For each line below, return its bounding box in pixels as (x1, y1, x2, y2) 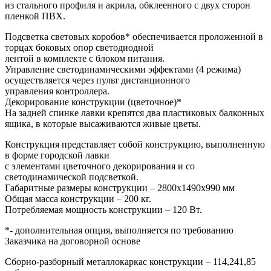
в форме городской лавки (5, 149, 109, 160)
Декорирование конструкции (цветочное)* (5, 96, 181, 107)
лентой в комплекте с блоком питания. (5, 53, 165, 64)
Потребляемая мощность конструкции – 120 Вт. (5, 204, 202, 215)
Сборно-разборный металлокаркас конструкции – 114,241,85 (5, 256, 256, 267)
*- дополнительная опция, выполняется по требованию (5, 224, 233, 235)
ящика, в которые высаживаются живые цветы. (5, 118, 201, 129)
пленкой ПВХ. (5, 10, 65, 21)
